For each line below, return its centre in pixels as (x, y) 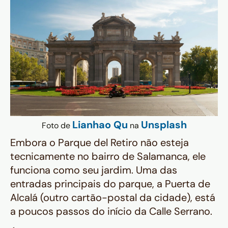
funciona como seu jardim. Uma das (94, 170)
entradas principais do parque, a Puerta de (110, 184)
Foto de (57, 126)
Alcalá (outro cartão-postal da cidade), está (113, 198)
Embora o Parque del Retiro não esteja (99, 143)
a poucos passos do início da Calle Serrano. (111, 211)
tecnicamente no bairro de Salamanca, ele (108, 156)
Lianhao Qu (100, 125)
